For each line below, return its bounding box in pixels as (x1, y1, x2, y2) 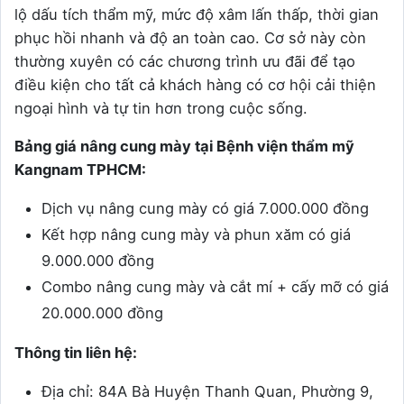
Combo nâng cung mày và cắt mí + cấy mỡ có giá (41, 277, 389, 296)
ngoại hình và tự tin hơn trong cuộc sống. (14, 98, 308, 117)
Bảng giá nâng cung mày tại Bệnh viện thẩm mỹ (14, 136, 354, 155)
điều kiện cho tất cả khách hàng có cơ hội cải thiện (14, 75, 376, 94)
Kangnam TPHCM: (14, 160, 146, 179)
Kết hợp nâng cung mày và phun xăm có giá (41, 225, 351, 243)
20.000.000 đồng (41, 303, 163, 322)
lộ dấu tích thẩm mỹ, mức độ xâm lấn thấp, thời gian (14, 5, 379, 23)
